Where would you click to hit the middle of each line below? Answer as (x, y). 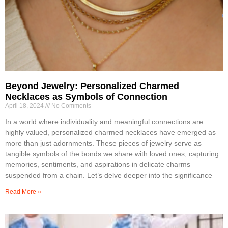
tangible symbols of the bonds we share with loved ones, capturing (112, 153)
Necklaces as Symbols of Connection (86, 96)
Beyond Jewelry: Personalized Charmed (92, 86)
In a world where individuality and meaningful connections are (104, 121)
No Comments (70, 106)
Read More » (23, 192)
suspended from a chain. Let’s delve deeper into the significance (109, 175)
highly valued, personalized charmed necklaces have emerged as (110, 132)
